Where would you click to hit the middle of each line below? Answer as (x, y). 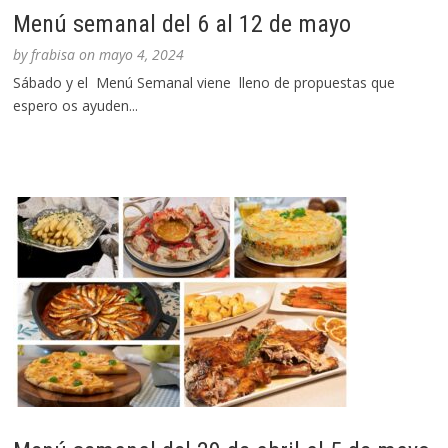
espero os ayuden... (76, 106)
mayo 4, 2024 (142, 55)
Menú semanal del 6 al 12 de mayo (182, 24)
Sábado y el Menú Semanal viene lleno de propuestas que (204, 83)
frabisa (53, 55)
